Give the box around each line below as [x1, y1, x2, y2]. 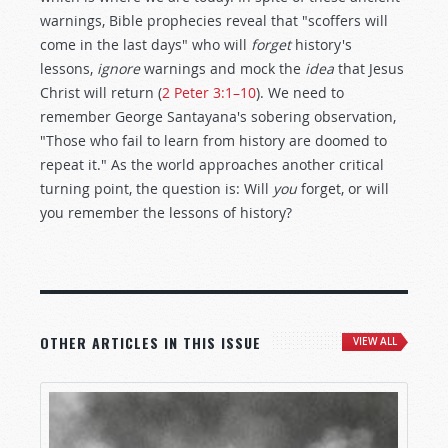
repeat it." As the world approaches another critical [40, 155, 384, 174]
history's [291, 35, 352, 54]
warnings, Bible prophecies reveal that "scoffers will [40, 11, 388, 30]
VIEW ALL [353, 335, 397, 348]
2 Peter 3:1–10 [162, 83, 256, 102]
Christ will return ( [40, 83, 162, 102]
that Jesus [334, 59, 404, 78]
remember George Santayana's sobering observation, [40, 107, 396, 126]
